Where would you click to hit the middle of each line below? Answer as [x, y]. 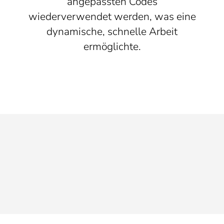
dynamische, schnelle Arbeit [112, 31]
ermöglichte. [112, 46]
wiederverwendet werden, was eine [112, 16]
